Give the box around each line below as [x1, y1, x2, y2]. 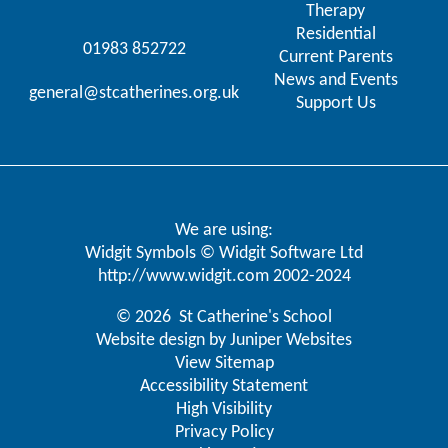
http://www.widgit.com [97, 266, 269, 286]
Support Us [295, 93, 376, 113]
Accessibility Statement [140, 376, 308, 396]
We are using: [175, 220, 273, 240]
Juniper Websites [230, 330, 352, 350]
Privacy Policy [174, 422, 274, 442]
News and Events [273, 70, 398, 90]
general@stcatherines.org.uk [29, 83, 239, 103]
